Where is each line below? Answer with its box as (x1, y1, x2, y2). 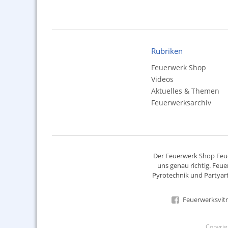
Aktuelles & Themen (151, 86, 219, 96)
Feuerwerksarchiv (151, 98, 211, 107)
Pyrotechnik (152, 170, 189, 180)
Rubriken (151, 46, 183, 56)
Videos (151, 74, 174, 84)
